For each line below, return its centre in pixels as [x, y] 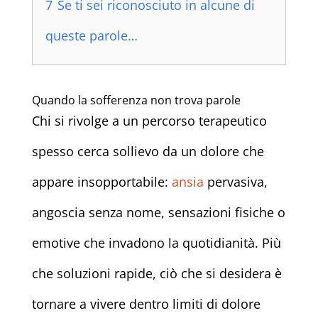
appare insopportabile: [102, 182]
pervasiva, [235, 182]
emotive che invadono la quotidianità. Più [156, 243]
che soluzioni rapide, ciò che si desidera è [157, 274]
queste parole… [91, 36]
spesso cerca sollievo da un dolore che [148, 152]
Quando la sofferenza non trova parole [136, 100]
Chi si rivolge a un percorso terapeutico [149, 121]
